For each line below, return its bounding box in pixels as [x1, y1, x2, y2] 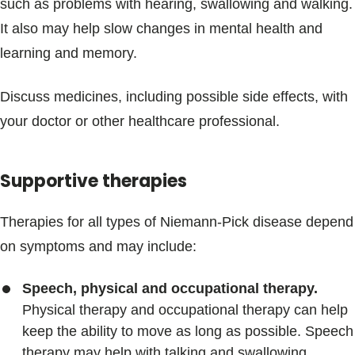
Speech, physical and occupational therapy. [22, 281, 318, 296]
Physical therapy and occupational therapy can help [22, 302, 348, 318]
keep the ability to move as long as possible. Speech [22, 323, 353, 339]
